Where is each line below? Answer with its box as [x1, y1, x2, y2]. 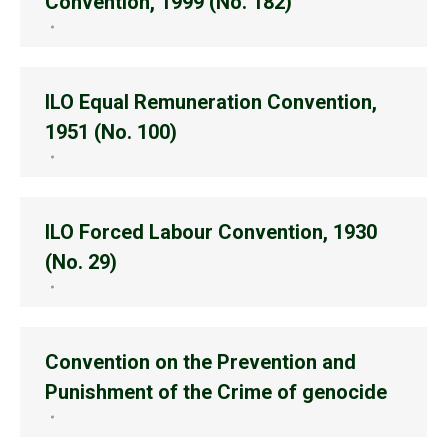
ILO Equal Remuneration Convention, [45, 90, 377, 114]
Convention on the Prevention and [45, 350, 356, 374]
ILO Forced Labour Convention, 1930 [45, 220, 377, 244]
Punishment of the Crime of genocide [45, 380, 387, 404]
